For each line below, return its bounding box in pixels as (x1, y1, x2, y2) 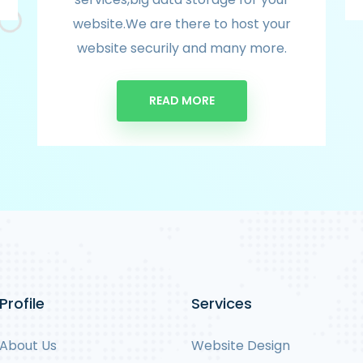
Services (191, 293, 252, 314)
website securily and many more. (76, 39, 287, 58)
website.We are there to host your (72, 15, 291, 33)
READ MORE (148, 92, 215, 109)
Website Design (191, 336, 290, 355)
